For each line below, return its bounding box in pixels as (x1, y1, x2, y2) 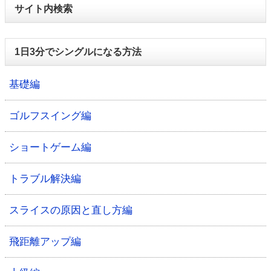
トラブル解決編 (9, 172, 81, 184)
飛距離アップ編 (9, 235, 81, 247)
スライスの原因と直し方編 (9, 204, 132, 216)
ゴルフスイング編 (9, 109, 91, 122)
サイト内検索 (15, 3, 73, 14)
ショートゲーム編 (9, 141, 91, 153)
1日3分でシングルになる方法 (15, 46, 142, 57)
